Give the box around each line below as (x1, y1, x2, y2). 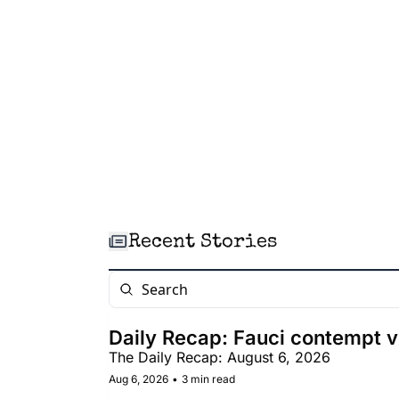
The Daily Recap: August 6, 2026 (109, 348, 330, 366)
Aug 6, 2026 (109, 372, 168, 386)
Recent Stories (128, 233, 277, 253)
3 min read (182, 372, 235, 386)
